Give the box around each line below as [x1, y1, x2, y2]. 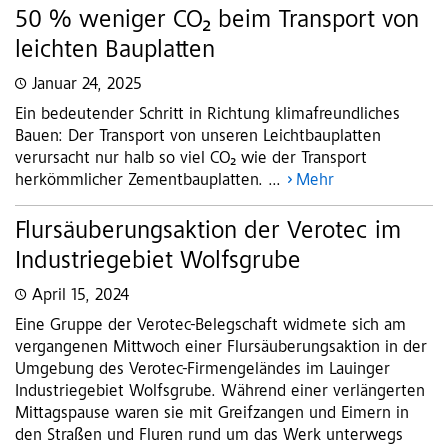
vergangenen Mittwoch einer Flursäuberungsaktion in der [15, 340, 427, 357]
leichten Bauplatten [15, 39, 215, 64]
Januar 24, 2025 [32, 77, 142, 94]
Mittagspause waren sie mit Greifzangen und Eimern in [15, 406, 409, 423]
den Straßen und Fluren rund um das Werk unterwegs [15, 428, 403, 445]
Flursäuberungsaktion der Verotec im [15, 220, 401, 245]
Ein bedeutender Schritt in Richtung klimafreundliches [15, 107, 400, 124]
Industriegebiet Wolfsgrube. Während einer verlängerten [15, 384, 425, 401]
